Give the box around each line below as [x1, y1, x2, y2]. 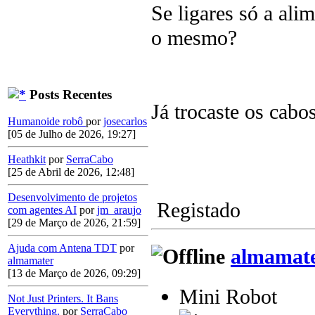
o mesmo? [151, 26, 237, 51]
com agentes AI [8, 204, 77, 217]
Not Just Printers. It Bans [8, 292, 118, 305]
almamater [8, 255, 53, 267]
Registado [151, 198, 240, 223]
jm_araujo [97, 204, 141, 217]
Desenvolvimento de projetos [8, 191, 137, 204]
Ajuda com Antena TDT [8, 242, 117, 255]
